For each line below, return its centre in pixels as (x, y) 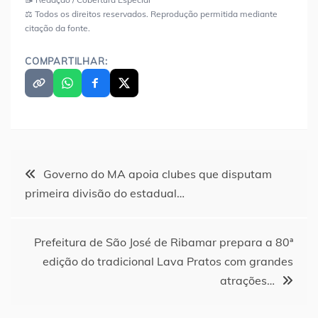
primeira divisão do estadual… (105, 193)
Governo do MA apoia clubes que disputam (158, 174)
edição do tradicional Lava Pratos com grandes (168, 262)
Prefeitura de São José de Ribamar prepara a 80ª (164, 242)
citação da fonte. (57, 28)
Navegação (51, 169)
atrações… (247, 281)
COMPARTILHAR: (66, 61)
